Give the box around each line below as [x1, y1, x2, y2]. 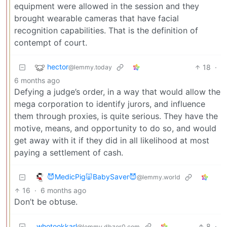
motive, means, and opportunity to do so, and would [14, 123, 216, 133]
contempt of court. [14, 37, 87, 48]
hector [47, 62, 68, 71]
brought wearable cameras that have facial [14, 13, 179, 23]
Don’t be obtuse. [14, 196, 78, 207]
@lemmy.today [68, 63, 112, 71]
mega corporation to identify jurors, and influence [14, 98, 205, 109]
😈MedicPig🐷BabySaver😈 [47, 172, 137, 181]
